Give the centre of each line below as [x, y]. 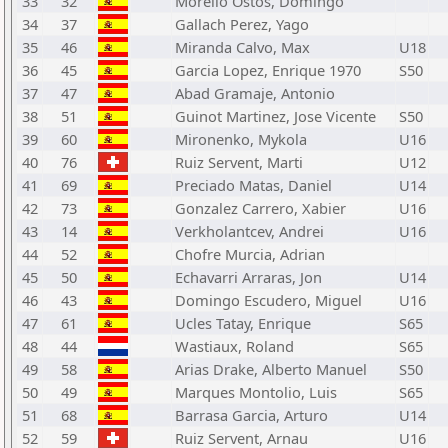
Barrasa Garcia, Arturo [251, 415]
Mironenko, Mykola [241, 139]
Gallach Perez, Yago [242, 24]
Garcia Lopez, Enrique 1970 [268, 70]
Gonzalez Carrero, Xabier [260, 208]
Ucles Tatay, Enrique [243, 323]
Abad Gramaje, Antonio [255, 93]
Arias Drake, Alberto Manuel [271, 369]
